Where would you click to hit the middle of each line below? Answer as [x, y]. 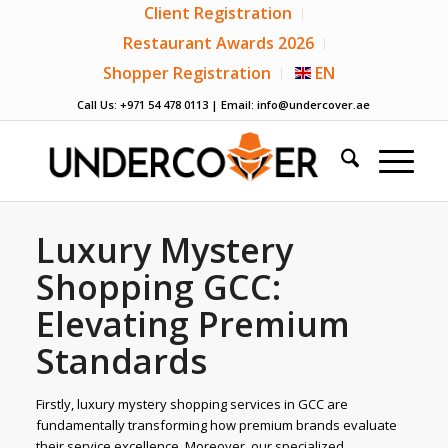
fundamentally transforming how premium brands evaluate [216, 425]
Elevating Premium [192, 324]
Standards [121, 361]
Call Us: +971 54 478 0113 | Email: [167, 104]
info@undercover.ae [314, 104]
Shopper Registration [186, 73]
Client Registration [218, 13]
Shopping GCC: [158, 287]
